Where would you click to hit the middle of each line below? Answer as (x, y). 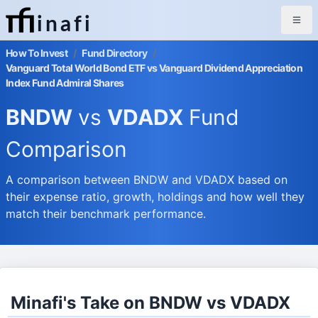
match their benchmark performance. (106, 214)
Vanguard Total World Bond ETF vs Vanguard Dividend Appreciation (154, 68)
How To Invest (37, 53)
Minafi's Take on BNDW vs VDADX (151, 303)
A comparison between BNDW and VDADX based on (147, 180)
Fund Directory (115, 53)
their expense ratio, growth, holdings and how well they (155, 197)
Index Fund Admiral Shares (65, 83)
